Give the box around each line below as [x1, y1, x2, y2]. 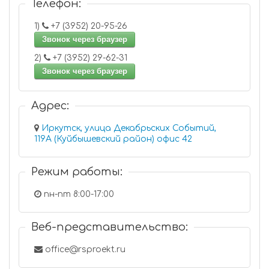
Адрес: [31, 100, 69, 112]
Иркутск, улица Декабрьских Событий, [41, 124, 216, 133]
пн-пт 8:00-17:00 [41, 190, 114, 199]
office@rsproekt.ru [43, 245, 125, 254]
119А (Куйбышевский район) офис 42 [157, 134, 192, 144]
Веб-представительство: [31, 221, 188, 233]
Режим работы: [31, 166, 122, 178]
